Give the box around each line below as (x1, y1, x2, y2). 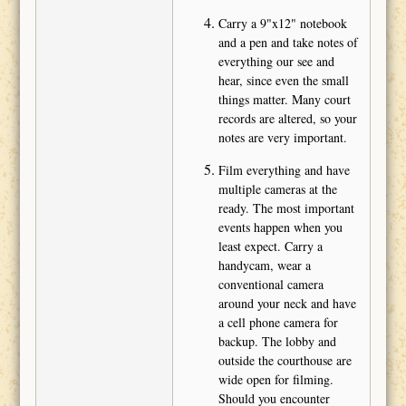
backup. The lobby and (217, 333, 336, 351)
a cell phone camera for (217, 314, 338, 332)
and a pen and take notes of (217, 34, 358, 52)
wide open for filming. (217, 371, 333, 389)
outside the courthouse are (217, 352, 352, 370)
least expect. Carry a (217, 237, 323, 256)
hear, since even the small (217, 72, 349, 90)
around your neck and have (217, 295, 356, 313)
